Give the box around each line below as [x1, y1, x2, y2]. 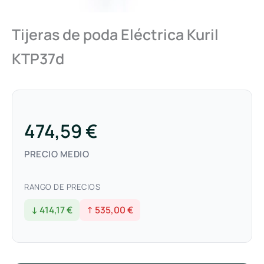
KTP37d [12, 48, 64, 69]
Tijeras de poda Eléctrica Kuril [12, 24, 219, 45]
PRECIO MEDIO [24, 147, 89, 160]
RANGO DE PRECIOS [24, 181, 100, 192]
